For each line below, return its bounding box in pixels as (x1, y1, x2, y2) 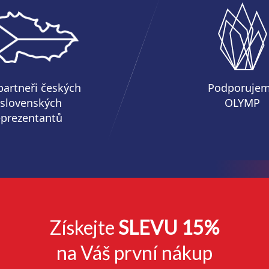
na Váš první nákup (56, 241, 213, 265)
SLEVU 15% (118, 216, 219, 240)
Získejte (50, 216, 118, 240)
